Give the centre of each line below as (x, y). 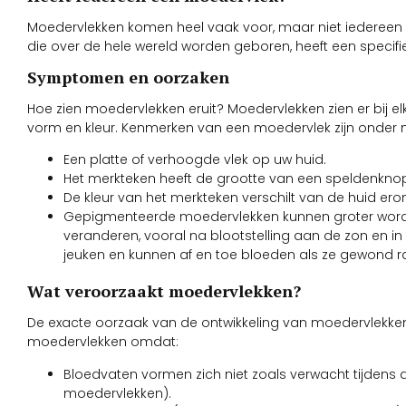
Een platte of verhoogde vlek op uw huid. (195, 160)
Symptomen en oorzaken (128, 77)
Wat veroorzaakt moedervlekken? (164, 291)
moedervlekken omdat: (103, 342)
